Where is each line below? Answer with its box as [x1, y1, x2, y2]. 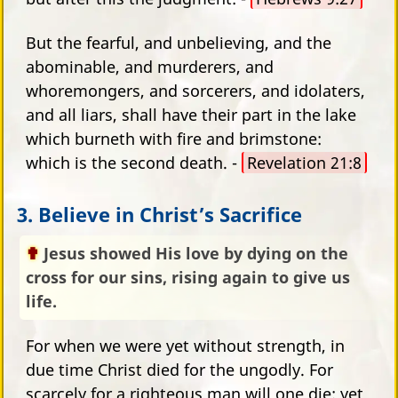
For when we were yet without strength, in [26, 334, 345, 356]
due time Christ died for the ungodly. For [26, 358, 333, 380]
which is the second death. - [26, 151, 242, 173]
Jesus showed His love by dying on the [44, 242, 348, 264]
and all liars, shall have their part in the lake [26, 103, 356, 125]
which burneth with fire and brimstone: [26, 127, 322, 149]
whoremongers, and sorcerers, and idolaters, [26, 79, 365, 101]
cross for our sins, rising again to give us [26, 266, 350, 288]
